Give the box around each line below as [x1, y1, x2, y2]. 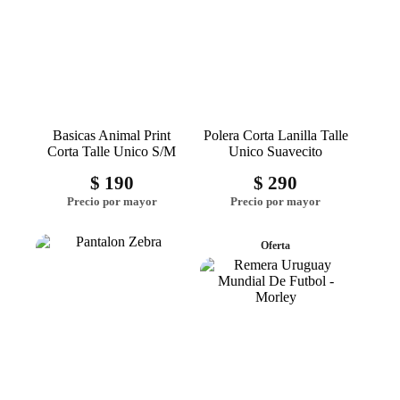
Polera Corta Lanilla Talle [203, 128, 348, 144]
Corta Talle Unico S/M [47, 144, 177, 160]
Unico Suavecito [229, 144, 323, 160]
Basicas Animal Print [53, 128, 171, 144]
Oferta [261, 239, 291, 253]
